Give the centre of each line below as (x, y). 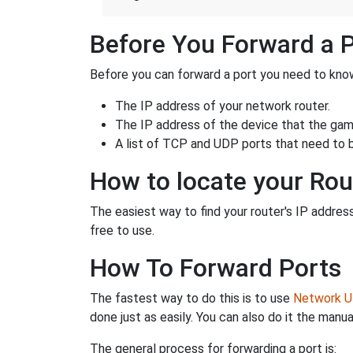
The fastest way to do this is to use (191, 299)
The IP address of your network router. (223, 106)
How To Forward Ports (216, 268)
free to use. (122, 231)
